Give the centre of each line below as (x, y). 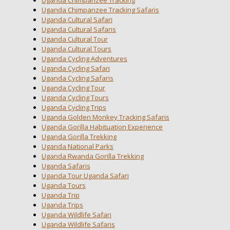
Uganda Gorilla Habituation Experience (102, 127)
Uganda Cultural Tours (76, 49)
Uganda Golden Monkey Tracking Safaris (106, 117)
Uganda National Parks (78, 147)
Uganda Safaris (66, 166)
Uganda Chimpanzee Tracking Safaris (100, 10)
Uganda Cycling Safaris (78, 78)
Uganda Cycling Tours (75, 98)
